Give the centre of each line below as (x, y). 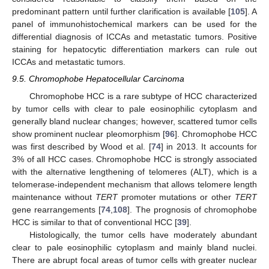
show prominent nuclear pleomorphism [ (89, 134)
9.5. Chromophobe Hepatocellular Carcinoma (98, 79)
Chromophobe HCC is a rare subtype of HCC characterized (143, 96)
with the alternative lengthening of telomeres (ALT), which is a (134, 171)
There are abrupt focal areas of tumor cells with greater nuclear (134, 260)
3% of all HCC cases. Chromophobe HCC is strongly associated (134, 159)
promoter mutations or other (176, 197)
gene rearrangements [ (57, 209)
